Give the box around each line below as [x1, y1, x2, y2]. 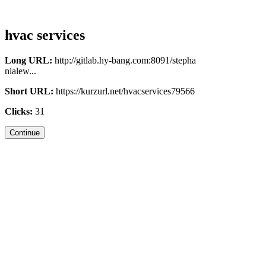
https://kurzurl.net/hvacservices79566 [53, 85, 195, 96]
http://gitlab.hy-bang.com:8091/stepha [52, 55, 196, 65]
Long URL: [5, 55, 52, 65]
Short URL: [5, 85, 53, 96]
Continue [9, 128, 40, 137]
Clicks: [5, 106, 33, 116]
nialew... [5, 65, 36, 76]
